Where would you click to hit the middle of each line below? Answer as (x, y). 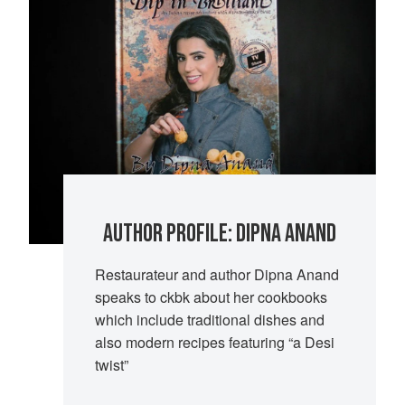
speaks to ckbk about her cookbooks (211, 297)
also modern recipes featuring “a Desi (214, 343)
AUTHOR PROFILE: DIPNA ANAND (220, 234)
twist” (111, 365)
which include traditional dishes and (209, 320)
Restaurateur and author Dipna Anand (217, 275)
